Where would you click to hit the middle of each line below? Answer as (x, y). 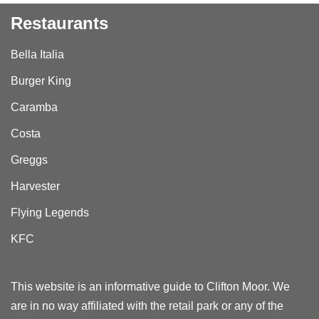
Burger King (41, 81)
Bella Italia (37, 54)
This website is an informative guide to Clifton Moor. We (150, 287)
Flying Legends (50, 213)
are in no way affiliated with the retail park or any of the (147, 306)
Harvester (35, 186)
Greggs (29, 160)
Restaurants (59, 23)
